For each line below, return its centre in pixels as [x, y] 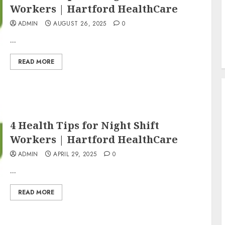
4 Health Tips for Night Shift [84, 125]
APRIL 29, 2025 [75, 154]
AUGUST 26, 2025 [80, 23]
